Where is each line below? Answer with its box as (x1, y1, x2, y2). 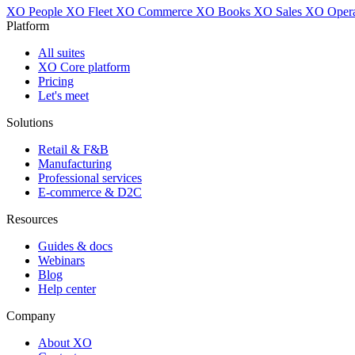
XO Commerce (116, 4, 196, 18)
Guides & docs (38, 239, 113, 253)
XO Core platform (38, 59, 130, 74)
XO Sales (254, 4, 305, 18)
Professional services (38, 170, 142, 185)
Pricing (38, 74, 74, 88)
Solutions (6, 115, 53, 129)
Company (6, 308, 55, 323)
